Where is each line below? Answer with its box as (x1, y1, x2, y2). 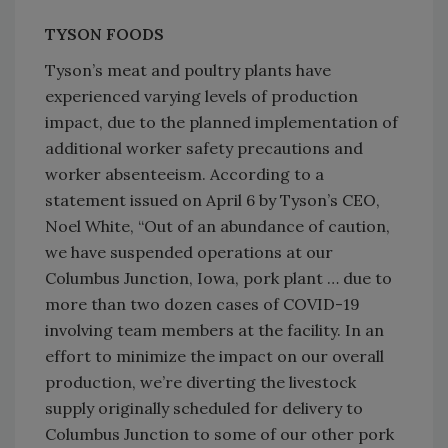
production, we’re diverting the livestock (45, 371, 356, 392)
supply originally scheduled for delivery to (45, 397, 363, 418)
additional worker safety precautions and (45, 137, 363, 158)
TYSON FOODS (45, 23, 164, 44)
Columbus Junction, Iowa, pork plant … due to (45, 267, 392, 288)
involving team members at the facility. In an (45, 319, 384, 340)
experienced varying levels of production (45, 85, 358, 106)
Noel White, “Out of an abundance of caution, (45, 215, 390, 236)
